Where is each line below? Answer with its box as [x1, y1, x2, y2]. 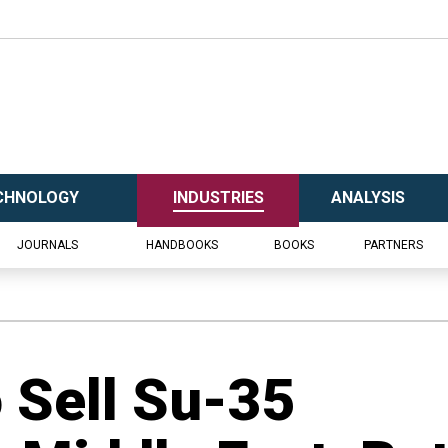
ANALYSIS [331, 188, 405, 207]
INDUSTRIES [172, 188, 264, 207]
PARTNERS [364, 238, 423, 252]
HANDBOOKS [145, 238, 218, 252]
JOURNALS [17, 238, 78, 252]
